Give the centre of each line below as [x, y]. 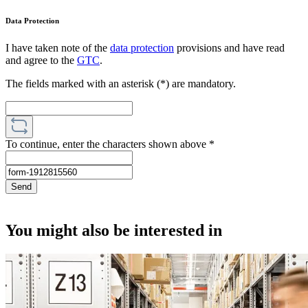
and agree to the [41, 60]
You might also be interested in [114, 230]
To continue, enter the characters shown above [107, 144]
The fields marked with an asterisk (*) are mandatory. [121, 83]
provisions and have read [229, 47]
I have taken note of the [58, 47]
